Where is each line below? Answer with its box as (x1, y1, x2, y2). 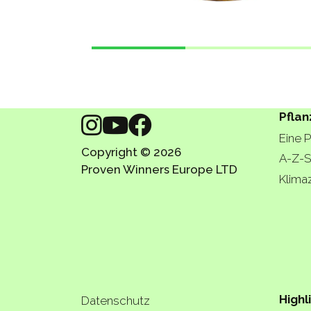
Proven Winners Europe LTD (81, 162, 237, 176)
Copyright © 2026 (81, 144, 181, 159)
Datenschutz (81, 294, 150, 308)
